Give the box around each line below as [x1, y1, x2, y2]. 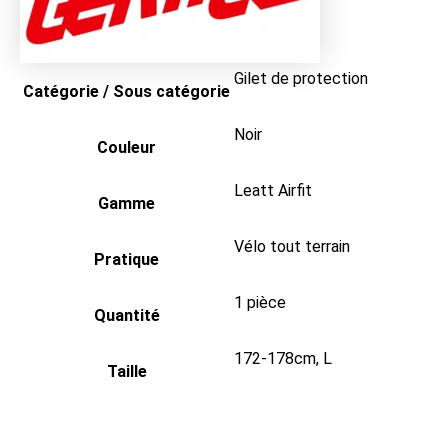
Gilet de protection [234, 68, 368, 88]
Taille [106, 361, 147, 381]
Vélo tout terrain [234, 236, 350, 256]
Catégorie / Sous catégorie [23, 81, 230, 101]
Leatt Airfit [234, 180, 312, 200]
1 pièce [234, 292, 286, 312]
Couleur [97, 137, 156, 157]
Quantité [93, 305, 160, 325]
